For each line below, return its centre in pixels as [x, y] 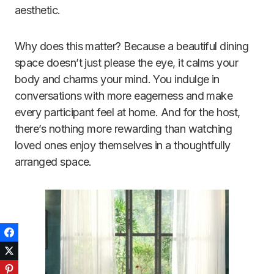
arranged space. [53, 162]
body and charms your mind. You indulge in [117, 79]
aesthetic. [38, 10]
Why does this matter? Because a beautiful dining [132, 46]
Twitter [31, 250]
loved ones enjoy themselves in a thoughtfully [123, 145]
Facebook [37, 232]
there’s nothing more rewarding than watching [124, 129]
